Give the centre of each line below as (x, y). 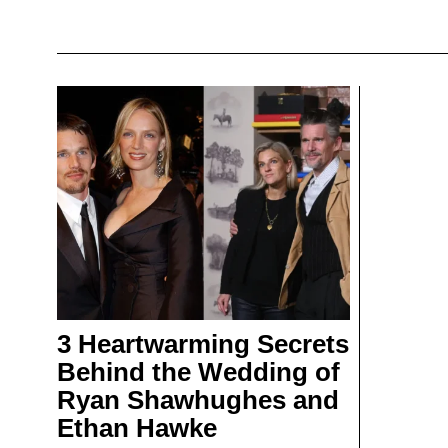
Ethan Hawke (137, 428)
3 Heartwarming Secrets (203, 344)
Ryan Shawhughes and (198, 400)
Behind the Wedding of (198, 372)
